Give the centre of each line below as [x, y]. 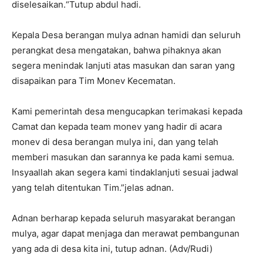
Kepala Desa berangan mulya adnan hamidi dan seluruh [126, 35]
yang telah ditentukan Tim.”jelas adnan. [93, 188]
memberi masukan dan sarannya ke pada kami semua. [123, 157]
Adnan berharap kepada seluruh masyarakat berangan [124, 218]
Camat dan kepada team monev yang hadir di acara [117, 127]
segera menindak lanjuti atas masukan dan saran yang [123, 65]
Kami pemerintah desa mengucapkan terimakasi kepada [127, 111]
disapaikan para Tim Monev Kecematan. [94, 81]
